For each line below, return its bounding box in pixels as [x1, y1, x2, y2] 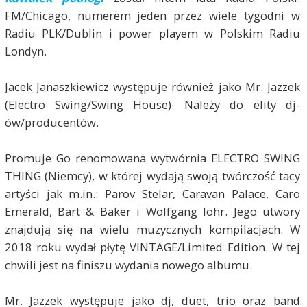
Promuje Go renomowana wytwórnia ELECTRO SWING [4, 150, 301, 167]
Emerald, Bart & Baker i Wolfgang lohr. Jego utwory [4, 204, 301, 220]
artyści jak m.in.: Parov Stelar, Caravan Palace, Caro [4, 186, 301, 202]
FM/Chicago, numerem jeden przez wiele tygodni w [4, 8, 301, 24]
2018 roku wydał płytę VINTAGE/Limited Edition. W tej [4, 239, 301, 256]
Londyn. [4, 43, 47, 60]
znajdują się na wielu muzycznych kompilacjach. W [4, 221, 301, 238]
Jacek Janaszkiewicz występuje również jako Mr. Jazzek [4, 79, 301, 95]
